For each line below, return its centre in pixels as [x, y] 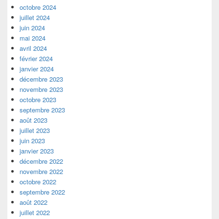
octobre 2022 [38, 182]
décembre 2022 [41, 161]
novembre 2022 [41, 172]
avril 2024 [33, 48]
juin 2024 [32, 28]
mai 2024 [33, 38]
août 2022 [33, 202]
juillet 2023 [35, 131]
